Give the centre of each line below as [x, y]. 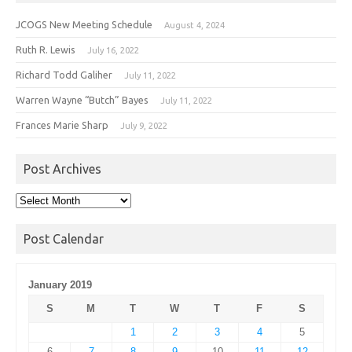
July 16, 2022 [113, 50]
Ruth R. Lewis [46, 49]
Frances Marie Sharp [62, 125]
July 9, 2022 [144, 125]
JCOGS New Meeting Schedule [84, 24]
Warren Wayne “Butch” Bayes [82, 99]
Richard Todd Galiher [64, 74]
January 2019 [60, 284]
